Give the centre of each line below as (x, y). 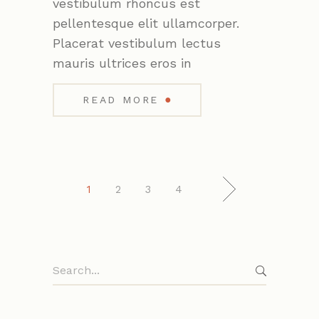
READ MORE (121, 100)
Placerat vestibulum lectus (137, 43)
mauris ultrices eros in (122, 63)
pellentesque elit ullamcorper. (146, 23)
